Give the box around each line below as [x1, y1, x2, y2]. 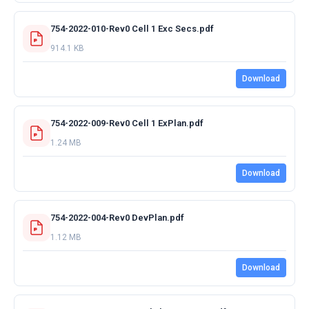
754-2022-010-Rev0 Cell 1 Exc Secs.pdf [50, 23, 214, 34]
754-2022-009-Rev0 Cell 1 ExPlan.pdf [50, 117, 203, 128]
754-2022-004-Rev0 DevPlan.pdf [50, 212, 184, 223]
